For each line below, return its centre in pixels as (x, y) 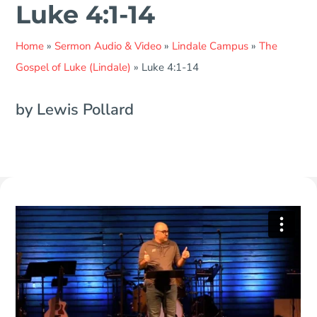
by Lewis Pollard (75, 109)
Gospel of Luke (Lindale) (74, 67)
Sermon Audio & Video (108, 46)
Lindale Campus (211, 46)
